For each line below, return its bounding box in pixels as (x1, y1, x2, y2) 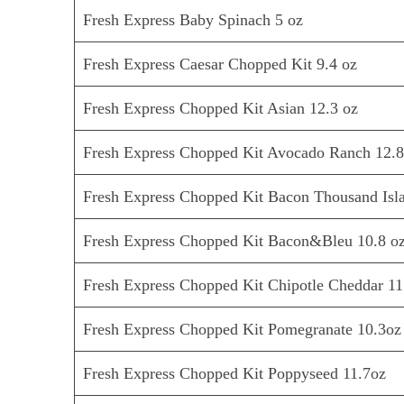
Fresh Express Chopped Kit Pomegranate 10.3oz (83, 320, 402, 339)
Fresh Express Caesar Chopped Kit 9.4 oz (83, 55, 358, 74)
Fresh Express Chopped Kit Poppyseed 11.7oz (83, 364, 387, 383)
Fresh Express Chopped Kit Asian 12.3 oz (83, 99, 359, 118)
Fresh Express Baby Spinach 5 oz (83, 11, 304, 30)
